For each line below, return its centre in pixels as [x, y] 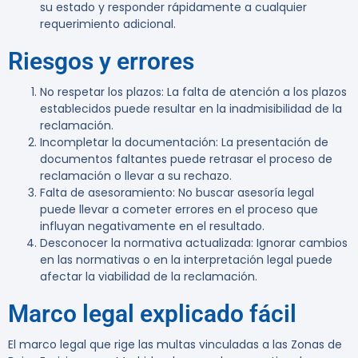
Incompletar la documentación [128, 143]
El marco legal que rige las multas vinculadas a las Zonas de [175, 345]
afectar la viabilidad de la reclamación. [149, 277]
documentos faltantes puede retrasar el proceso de [186, 159]
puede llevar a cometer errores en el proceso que [179, 210]
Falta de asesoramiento [106, 193]
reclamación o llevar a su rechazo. [136, 176]
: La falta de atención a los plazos [254, 92]
